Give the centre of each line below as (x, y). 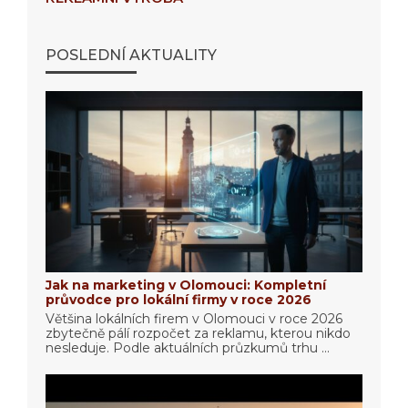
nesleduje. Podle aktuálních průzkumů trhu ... (188, 347)
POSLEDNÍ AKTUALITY (131, 55)
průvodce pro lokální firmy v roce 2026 (178, 299)
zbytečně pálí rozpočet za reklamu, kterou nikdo (198, 333)
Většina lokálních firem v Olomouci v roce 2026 (194, 318)
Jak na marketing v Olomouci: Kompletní (186, 285)
